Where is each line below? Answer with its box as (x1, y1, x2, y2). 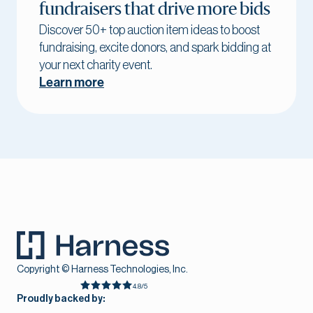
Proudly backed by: (17, 294, 105, 305)
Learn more (39, 76, 104, 89)
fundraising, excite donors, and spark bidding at (39, 41, 271, 54)
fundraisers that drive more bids (39, 1, 270, 19)
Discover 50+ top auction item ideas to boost (39, 24, 260, 37)
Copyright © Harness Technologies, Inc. (17, 265, 188, 275)
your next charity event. (39, 59, 152, 72)
